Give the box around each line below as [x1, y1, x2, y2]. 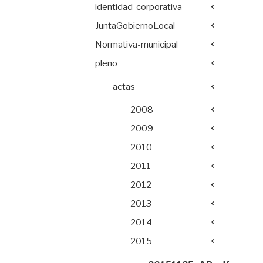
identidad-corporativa [95, 2, 182, 12]
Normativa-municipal [95, 39, 178, 50]
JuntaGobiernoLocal [95, 21, 175, 31]
